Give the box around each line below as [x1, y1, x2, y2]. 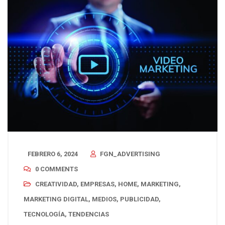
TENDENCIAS [68, 210, 109, 218]
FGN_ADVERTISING [100, 150, 160, 158]
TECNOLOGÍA [24, 210, 65, 218]
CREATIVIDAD [35, 180, 77, 188]
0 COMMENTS [35, 165, 78, 173]
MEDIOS [92, 195, 117, 203]
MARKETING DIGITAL [24, 195, 88, 203]
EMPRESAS [80, 180, 115, 188]
